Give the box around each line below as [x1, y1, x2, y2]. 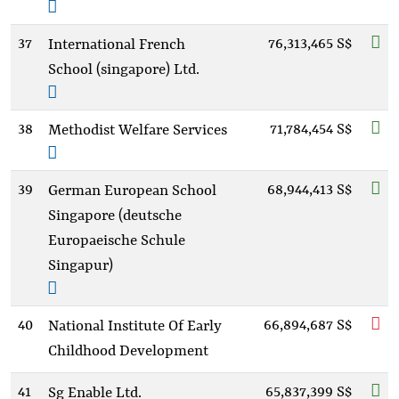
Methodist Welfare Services [48, 122, 227, 139]
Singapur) [48, 257, 113, 274]
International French [48, 37, 185, 53]
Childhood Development [48, 343, 208, 360]
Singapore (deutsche [48, 208, 182, 224]
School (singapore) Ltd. [48, 61, 199, 78]
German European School [48, 183, 216, 199]
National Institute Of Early [48, 318, 222, 335]
